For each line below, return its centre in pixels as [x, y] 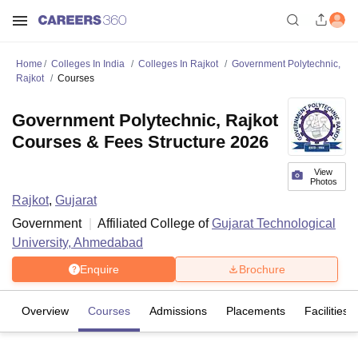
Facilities [326, 311]
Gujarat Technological [274, 223]
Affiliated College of [155, 223]
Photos [323, 181]
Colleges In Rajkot [178, 64]
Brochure [262, 269]
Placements [256, 311]
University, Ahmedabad [78, 243]
